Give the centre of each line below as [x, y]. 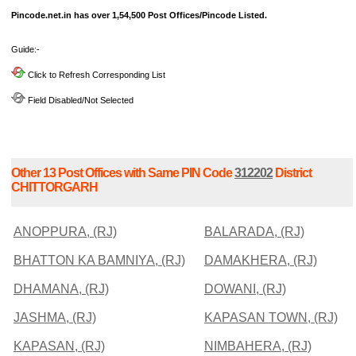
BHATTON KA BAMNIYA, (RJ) [99, 260]
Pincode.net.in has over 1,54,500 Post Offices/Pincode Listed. [139, 15]
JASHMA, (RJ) [55, 317]
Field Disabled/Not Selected [79, 101]
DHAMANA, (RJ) [61, 288]
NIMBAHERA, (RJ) [258, 346]
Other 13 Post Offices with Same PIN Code [123, 172]
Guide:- [25, 50]
